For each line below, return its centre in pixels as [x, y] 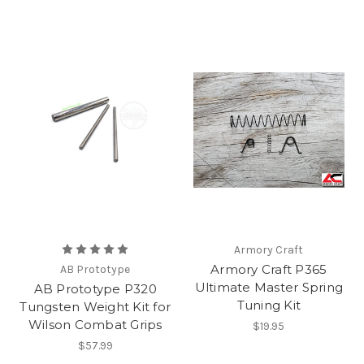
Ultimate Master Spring [269, 288]
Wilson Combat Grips [95, 325]
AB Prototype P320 [95, 289]
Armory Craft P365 [269, 270]
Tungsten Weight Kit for [95, 307]
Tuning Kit [269, 305]
